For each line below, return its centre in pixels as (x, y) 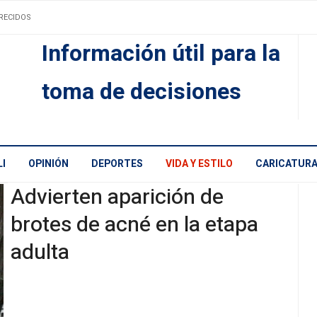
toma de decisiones (141, 92)
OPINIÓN (48, 164)
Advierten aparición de (117, 197)
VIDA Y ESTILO (199, 164)
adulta (40, 252)
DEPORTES (117, 164)
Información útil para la (161, 54)
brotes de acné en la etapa (134, 225)
